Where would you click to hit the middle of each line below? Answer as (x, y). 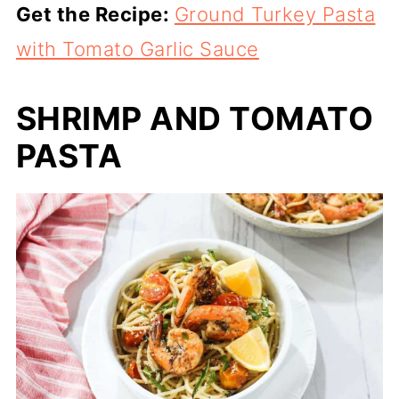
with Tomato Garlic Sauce (137, 49)
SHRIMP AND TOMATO (195, 118)
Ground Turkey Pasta (275, 14)
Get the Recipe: (95, 14)
